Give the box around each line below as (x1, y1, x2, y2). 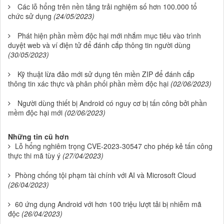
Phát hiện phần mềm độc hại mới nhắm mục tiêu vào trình (17, 30, 201, 41)
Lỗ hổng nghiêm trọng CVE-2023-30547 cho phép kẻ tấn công (15, 141, 212, 151)
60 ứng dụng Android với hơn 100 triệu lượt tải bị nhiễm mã (15, 199, 201, 209)
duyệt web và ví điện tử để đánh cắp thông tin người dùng (8, 40, 190, 50)
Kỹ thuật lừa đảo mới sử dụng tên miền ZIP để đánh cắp (17, 69, 194, 79)
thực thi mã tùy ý (8, 150, 60, 161)
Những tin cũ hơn (8, 131, 69, 142)
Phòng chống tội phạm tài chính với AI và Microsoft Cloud (15, 170, 196, 180)
